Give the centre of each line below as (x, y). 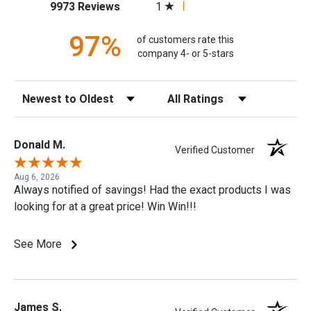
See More (39, 244)
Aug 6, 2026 (37, 177)
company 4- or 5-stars (185, 54)
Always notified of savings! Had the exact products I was (152, 190)
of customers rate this (186, 40)
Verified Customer (218, 150)
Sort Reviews (42, 94)
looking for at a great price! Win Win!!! (105, 206)
